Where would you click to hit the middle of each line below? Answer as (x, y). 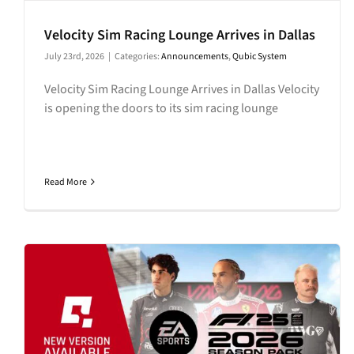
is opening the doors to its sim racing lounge (161, 108)
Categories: (138, 56)
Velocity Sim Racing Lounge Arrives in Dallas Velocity (182, 89)
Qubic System (260, 56)
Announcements (195, 56)
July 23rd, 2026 (74, 56)
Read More (66, 182)
